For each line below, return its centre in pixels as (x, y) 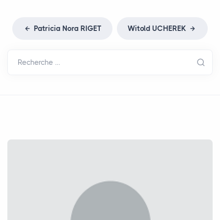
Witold (140, 28)
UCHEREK (169, 28)
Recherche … (39, 62)
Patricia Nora (56, 28)
